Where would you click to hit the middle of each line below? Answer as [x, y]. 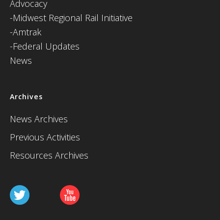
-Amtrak [26, 32]
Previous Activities [45, 137]
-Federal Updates [45, 46]
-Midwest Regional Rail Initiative [71, 18]
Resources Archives [49, 155]
